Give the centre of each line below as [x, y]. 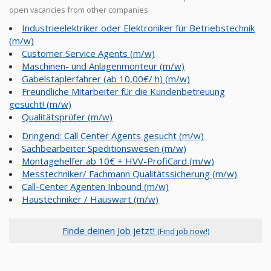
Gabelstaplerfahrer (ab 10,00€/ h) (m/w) [106, 79]
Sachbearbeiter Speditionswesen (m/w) [104, 148]
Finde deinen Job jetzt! [109, 230]
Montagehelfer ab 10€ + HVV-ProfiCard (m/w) [118, 161]
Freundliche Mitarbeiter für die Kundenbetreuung [123, 91]
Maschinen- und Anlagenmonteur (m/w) [103, 66]
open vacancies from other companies [79, 10]
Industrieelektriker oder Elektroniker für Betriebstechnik [138, 28]
